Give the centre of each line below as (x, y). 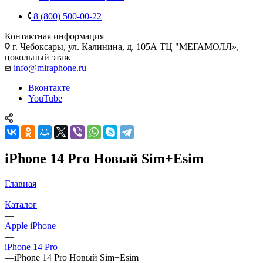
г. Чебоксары (38, 46)
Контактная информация (54, 36)
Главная (21, 183)
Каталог (21, 204)
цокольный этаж (38, 57)
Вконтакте (49, 87)
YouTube (45, 98)
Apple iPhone (30, 225)
